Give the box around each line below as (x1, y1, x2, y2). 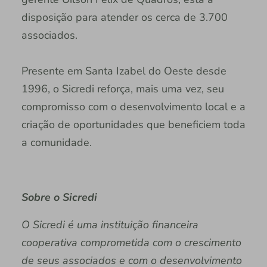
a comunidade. (21, 135, 92, 150)
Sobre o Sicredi (21, 190, 97, 205)
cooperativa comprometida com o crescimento (21, 235, 241, 250)
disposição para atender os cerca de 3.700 (21, 10, 228, 25)
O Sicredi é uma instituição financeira (21, 218, 198, 232)
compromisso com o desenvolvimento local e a (21, 100, 246, 114)
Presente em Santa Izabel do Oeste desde (21, 64, 226, 79)
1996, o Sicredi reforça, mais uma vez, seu (21, 82, 224, 97)
